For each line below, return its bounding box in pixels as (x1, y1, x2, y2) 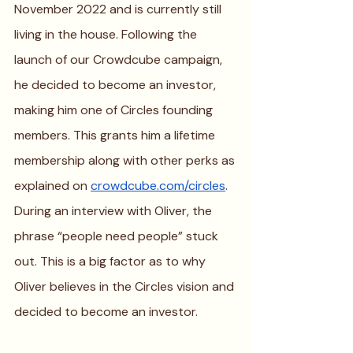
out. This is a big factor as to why (14, 253, 209, 269)
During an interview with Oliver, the (14, 203, 215, 219)
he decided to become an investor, (14, 76, 219, 93)
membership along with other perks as (14, 152, 238, 169)
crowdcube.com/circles (91, 177, 225, 194)
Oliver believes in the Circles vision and (14, 278, 237, 295)
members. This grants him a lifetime (14, 127, 218, 143)
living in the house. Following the (14, 26, 200, 43)
